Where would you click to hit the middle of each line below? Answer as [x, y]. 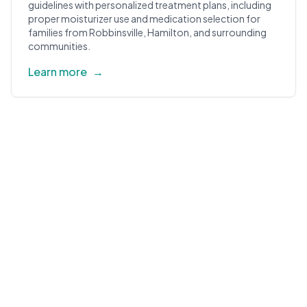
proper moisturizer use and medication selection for [144, 19]
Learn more [58, 72]
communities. [59, 46]
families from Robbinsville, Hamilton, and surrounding [147, 32]
